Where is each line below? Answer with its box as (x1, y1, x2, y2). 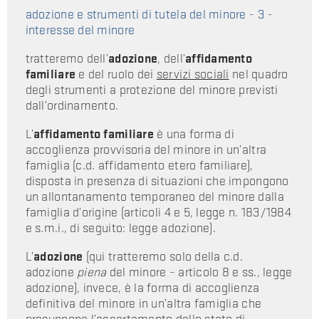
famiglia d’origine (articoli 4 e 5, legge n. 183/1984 (25, 204, 291, 220)
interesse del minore (25, 22, 135, 38)
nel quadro (229, 66, 288, 82)
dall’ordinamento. (25, 98, 119, 113)
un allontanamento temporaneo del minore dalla (25, 189, 284, 204)
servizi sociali (156, 66, 229, 82)
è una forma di (153, 126, 234, 142)
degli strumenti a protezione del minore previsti (25, 82, 278, 98)
